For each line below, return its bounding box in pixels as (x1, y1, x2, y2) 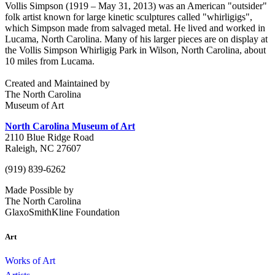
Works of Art (5, 255, 55, 266)
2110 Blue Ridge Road (5, 132, 94, 143)
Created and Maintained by (5, 78, 110, 89)
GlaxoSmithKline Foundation (5, 207, 120, 218)
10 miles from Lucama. (5, 56, 95, 67)
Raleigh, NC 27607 (5, 143, 81, 154)
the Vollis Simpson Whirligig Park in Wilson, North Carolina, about (5, 45, 266, 56)
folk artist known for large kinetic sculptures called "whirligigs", (5, 12, 252, 23)
